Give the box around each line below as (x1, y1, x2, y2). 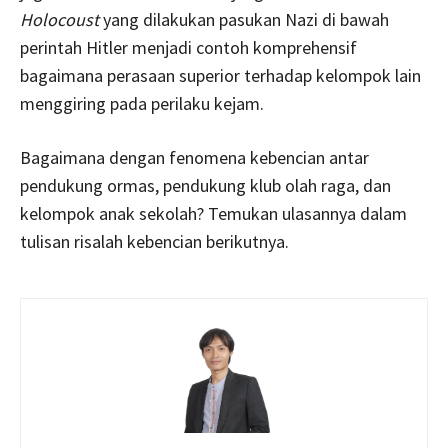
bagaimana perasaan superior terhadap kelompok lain (20, 64, 421, 88)
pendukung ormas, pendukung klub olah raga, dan (20, 174, 391, 198)
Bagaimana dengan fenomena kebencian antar (20, 146, 369, 170)
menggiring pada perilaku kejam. (20, 92, 264, 116)
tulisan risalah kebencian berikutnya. (20, 230, 289, 254)
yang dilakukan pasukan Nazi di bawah (99, 8, 389, 32)
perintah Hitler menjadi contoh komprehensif (20, 36, 357, 60)
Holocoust (20, 8, 99, 32)
